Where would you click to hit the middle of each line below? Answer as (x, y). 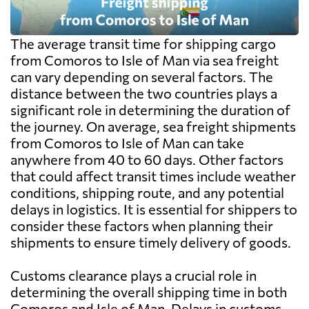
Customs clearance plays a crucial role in (133, 276)
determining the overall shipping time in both (149, 292)
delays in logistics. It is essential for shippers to (154, 209)
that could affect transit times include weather (153, 176)
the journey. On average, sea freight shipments (153, 127)
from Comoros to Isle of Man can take (127, 143)
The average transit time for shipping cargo (143, 44)
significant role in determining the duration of (150, 110)
